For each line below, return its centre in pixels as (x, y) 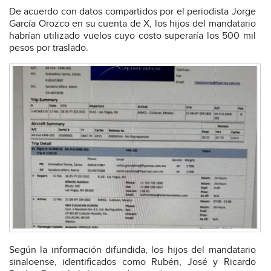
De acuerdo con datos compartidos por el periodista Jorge (132, 12)
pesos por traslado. (49, 48)
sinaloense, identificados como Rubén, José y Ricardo (132, 263)
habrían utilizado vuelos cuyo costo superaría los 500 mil (132, 36)
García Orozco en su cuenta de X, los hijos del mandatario (132, 24)
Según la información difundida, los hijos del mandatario (132, 250)
